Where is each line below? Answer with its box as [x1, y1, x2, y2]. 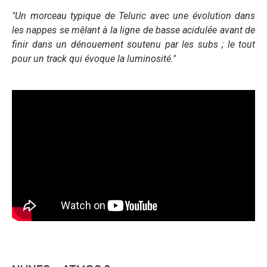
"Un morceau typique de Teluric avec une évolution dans [12, 10, 255, 21]
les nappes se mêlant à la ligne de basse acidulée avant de [12, 24, 255, 36]
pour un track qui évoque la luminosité [12, 52, 171, 64]
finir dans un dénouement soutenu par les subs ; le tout [12, 38, 255, 50]
